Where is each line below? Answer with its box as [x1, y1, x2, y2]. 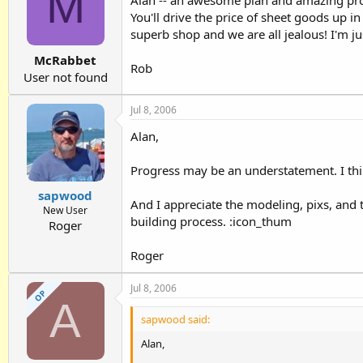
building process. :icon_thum [130, 212, 292, 229]
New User [43, 203, 88, 217]
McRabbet [34, 51, 96, 68]
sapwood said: [141, 311, 210, 327]
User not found [23, 68, 108, 85]
